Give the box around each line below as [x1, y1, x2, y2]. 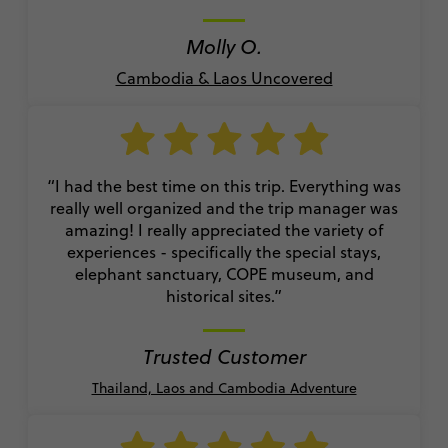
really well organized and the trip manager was [50, 196, 398, 219]
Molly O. [186, 31, 262, 61]
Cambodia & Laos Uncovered [115, 66, 333, 89]
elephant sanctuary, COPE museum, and [74, 262, 374, 285]
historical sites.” [166, 284, 282, 307]
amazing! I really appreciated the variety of [65, 218, 383, 241]
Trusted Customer [142, 341, 306, 371]
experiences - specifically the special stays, [67, 240, 381, 263]
